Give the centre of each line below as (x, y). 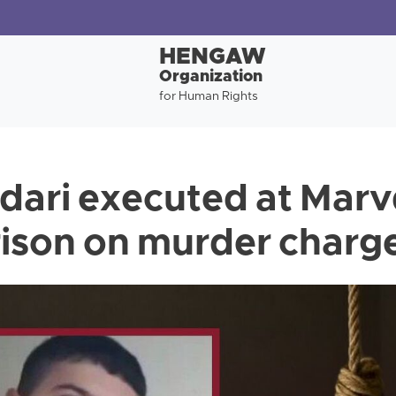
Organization (210, 77)
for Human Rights (208, 97)
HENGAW (212, 58)
